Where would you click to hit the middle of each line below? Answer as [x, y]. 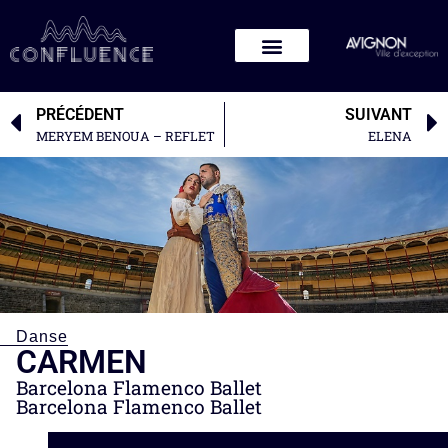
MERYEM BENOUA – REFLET [125, 135]
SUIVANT [378, 114]
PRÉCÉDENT [80, 114]
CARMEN [81, 361]
